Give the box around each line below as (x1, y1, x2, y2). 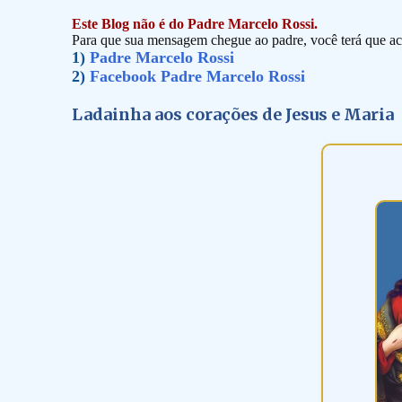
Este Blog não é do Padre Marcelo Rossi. (71, 16, 318, 31)
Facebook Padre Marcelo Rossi (89, 67, 305, 85)
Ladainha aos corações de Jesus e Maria (71, 104, 394, 125)
